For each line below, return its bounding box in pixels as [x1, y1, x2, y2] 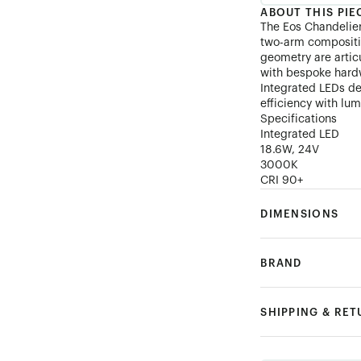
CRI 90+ [260, 175, 304, 186]
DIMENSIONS [260, 209, 339, 219]
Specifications [260, 114, 338, 125]
